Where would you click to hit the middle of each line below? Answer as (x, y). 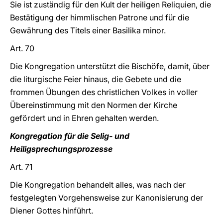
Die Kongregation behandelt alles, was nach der (98, 185)
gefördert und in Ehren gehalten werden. (84, 118)
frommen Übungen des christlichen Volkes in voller (104, 92)
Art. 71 (21, 167)
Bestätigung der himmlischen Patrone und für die (100, 17)
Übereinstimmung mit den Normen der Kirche (94, 105)
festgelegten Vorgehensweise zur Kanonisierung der (107, 198)
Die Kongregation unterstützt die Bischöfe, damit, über (110, 66)
